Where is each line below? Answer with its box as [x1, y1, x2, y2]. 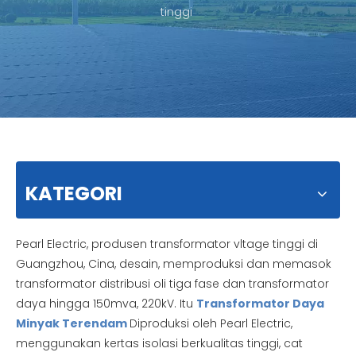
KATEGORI [25, 180, 122, 207]
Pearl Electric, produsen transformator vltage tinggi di [16, 236, 318, 252]
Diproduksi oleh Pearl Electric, [130, 315, 292, 331]
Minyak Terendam [16, 315, 130, 331]
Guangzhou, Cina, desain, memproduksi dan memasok [16, 256, 331, 272]
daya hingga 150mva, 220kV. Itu [16, 296, 196, 311]
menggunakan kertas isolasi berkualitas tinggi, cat [16, 335, 303, 351]
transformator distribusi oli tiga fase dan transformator [16, 276, 329, 292]
